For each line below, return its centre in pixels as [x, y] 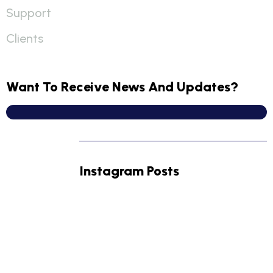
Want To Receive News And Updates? [122, 87]
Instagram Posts [129, 171]
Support [29, 13]
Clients [25, 38]
